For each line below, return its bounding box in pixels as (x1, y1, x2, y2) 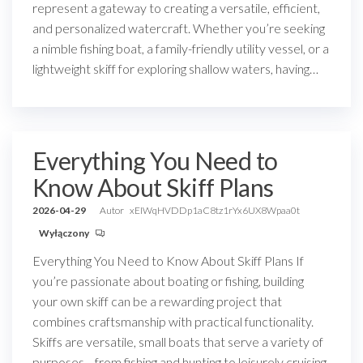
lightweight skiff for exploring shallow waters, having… (32, 61, 318, 76)
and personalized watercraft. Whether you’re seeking (32, 20, 325, 36)
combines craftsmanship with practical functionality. (32, 314, 314, 329)
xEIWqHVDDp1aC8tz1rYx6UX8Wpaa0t (130, 204, 300, 216)
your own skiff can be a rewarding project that (32, 293, 282, 309)
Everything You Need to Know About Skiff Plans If (32, 253, 304, 268)
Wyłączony (39, 227, 91, 239)
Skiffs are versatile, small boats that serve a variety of (32, 334, 323, 349)
